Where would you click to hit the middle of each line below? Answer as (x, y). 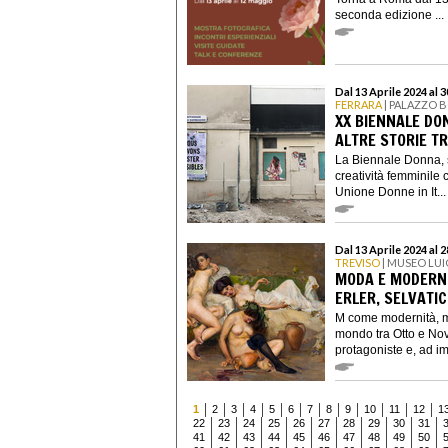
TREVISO (357, 262)
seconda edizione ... (389, 14)
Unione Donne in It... (390, 191)
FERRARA (358, 104)
